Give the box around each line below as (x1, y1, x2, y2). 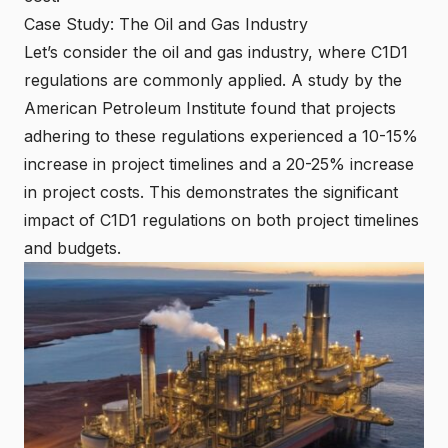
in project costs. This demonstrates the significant (24, 182, 398, 202)
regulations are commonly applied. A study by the (24, 70, 402, 90)
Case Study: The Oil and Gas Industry (24, 14, 308, 34)
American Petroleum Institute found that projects (24, 98, 396, 118)
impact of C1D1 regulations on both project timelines (24, 210, 419, 230)
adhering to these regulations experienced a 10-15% (24, 126, 418, 146)
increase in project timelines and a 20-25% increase (24, 154, 414, 174)
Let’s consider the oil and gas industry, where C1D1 (24, 42, 408, 62)
